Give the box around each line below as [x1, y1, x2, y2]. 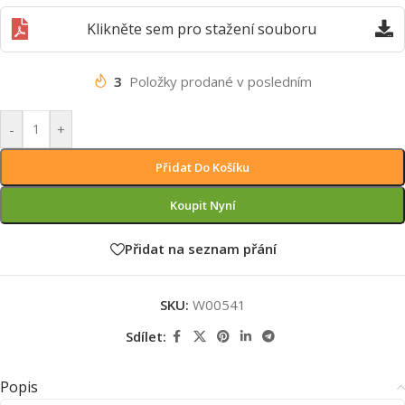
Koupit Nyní [169, 196, 236, 213]
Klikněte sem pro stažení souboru [87, 18, 316, 39]
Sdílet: [125, 327, 166, 346]
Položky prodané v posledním [129, 71, 312, 90]
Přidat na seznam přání [125, 240, 277, 259]
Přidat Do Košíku [155, 158, 250, 175]
